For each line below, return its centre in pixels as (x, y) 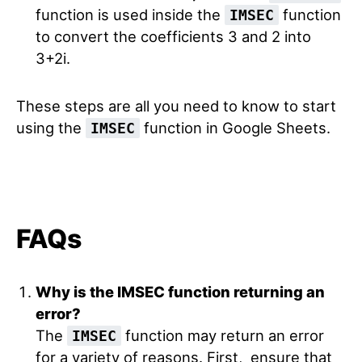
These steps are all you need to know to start (176, 105)
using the (51, 127)
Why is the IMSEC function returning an (180, 291)
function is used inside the (130, 14)
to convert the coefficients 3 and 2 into (173, 36)
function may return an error (222, 335)
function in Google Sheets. (235, 127)
